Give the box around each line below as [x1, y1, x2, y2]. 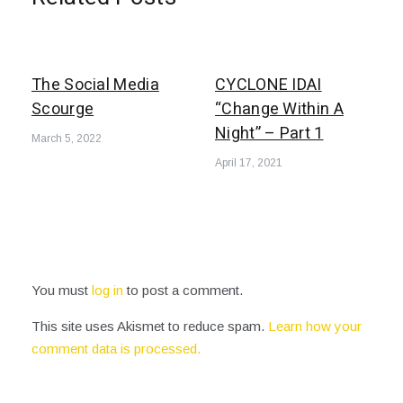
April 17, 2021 [215, 157, 282, 169]
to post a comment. [123, 282, 243, 298]
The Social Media [31, 73, 159, 97]
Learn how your [268, 318, 362, 334]
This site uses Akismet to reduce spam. [31, 318, 268, 334]
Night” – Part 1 [215, 121, 324, 146]
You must [31, 282, 92, 298]
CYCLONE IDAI [215, 73, 322, 97]
